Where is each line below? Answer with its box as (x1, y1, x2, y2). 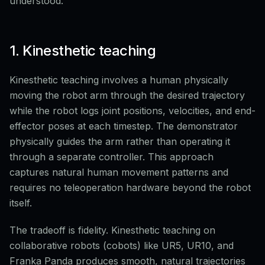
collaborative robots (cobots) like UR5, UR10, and (9, 240, 234, 251)
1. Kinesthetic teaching (9, 42, 156, 59)
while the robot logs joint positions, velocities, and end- (9, 105, 256, 117)
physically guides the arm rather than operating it (9, 135, 230, 147)
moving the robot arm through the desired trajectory (9, 89, 245, 101)
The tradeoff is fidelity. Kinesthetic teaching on (9, 224, 215, 236)
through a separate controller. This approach (9, 151, 214, 163)
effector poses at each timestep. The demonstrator (9, 120, 238, 132)
